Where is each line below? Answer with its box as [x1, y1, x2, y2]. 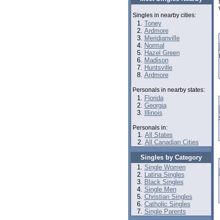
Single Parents [144, 208, 186, 215]
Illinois [144, 109, 163, 116]
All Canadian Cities [144, 138, 199, 146]
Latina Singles [144, 171, 185, 178]
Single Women [144, 164, 186, 171]
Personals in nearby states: [132, 86, 205, 93]
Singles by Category [140, 154, 202, 161]
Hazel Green [144, 49, 180, 56]
